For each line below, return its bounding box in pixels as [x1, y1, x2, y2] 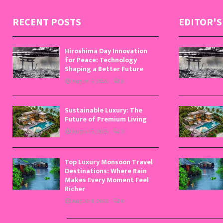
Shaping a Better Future [65, 63, 143, 75]
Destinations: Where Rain [65, 165, 147, 177]
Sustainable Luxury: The [65, 104, 142, 116]
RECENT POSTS [12, 15, 81, 28]
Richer [65, 183, 85, 195]
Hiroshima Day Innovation [65, 45, 147, 57]
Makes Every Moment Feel [65, 174, 149, 186]
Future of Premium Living [65, 113, 147, 125]
